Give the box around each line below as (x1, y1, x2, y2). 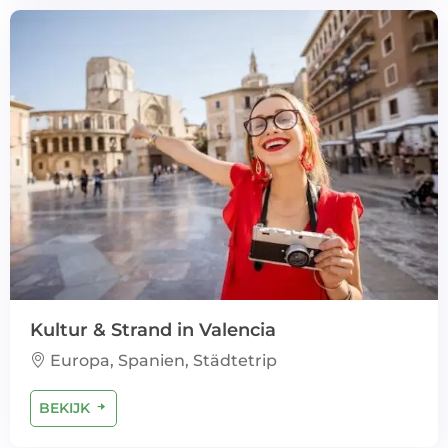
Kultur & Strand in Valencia (30, 319, 276, 341)
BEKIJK (39, 399, 94, 417)
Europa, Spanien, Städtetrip (46, 351, 277, 370)
